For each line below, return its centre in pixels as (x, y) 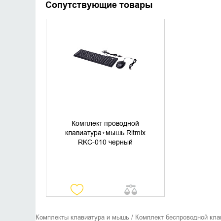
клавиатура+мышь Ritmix (105, 133)
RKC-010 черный (105, 142)
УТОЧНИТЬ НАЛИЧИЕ (108, 47)
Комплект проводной (105, 124)
